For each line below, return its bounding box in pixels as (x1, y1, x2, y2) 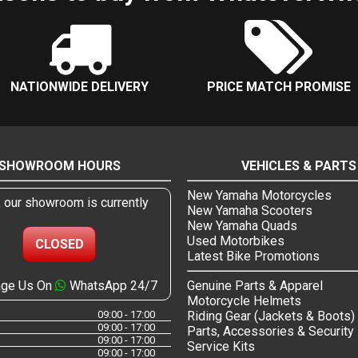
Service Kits (187, 339, 255, 355)
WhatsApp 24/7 (66, 278, 157, 294)
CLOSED (34, 237, 84, 253)
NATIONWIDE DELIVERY (10, 79, 149, 95)
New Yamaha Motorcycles (187, 188, 332, 204)
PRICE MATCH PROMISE (207, 79, 351, 95)
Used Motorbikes (187, 233, 284, 249)
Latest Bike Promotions (187, 249, 320, 265)
